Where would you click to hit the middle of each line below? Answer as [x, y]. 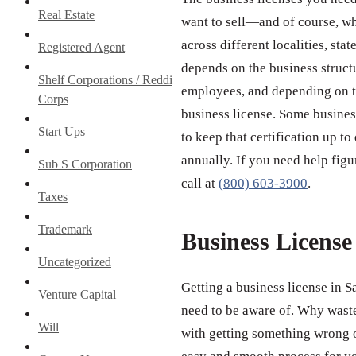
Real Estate [66, 14]
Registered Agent [81, 47]
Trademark [65, 229]
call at [200, 184]
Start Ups [62, 131]
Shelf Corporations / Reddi [105, 79]
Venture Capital [77, 294]
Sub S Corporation [85, 164]
